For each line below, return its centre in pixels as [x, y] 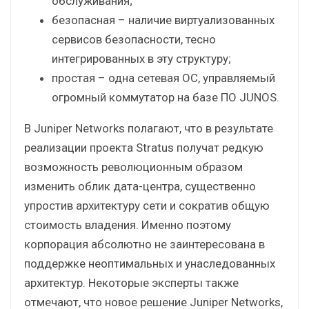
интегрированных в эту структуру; [141, 58]
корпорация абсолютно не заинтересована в [144, 244]
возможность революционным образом [133, 167]
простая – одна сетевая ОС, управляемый [163, 78]
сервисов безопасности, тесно [134, 39]
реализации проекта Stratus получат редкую [144, 147]
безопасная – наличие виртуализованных [163, 20]
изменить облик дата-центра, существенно [140, 186]
